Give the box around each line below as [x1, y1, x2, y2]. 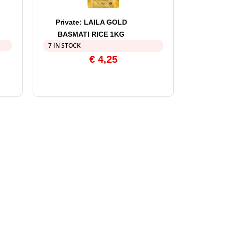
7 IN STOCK [48, 41, 81, 50]
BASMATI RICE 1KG [58, 30, 125, 39]
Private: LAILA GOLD [55, 18, 127, 27]
